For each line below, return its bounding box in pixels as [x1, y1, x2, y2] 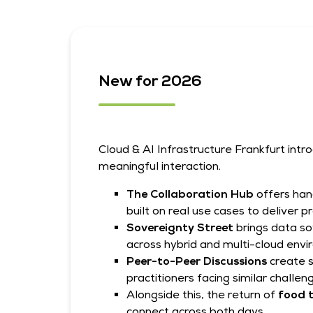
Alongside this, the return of [126, 287, 275, 302]
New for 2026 [98, 71, 202, 90]
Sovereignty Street [126, 220, 233, 235]
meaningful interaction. [98, 159, 221, 173]
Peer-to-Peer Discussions [126, 254, 270, 268]
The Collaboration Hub [126, 187, 254, 201]
